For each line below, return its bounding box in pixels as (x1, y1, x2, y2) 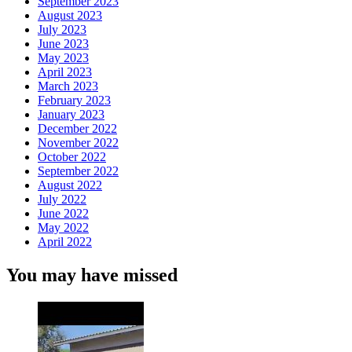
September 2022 (38, 163, 119, 178)
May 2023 (38, 50, 89, 64)
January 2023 (38, 107, 104, 121)
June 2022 (38, 206, 89, 220)
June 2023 (38, 36, 89, 50)
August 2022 (38, 178, 102, 192)
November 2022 (38, 135, 119, 149)
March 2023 (38, 79, 98, 93)
